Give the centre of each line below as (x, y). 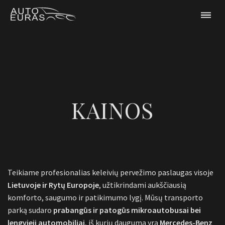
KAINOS (113, 110)
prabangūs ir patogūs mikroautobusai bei (127, 210)
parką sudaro (30, 210)
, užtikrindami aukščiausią (143, 185)
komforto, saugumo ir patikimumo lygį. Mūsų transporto (105, 198)
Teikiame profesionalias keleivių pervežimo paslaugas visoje (110, 173)
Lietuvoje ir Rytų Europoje (53, 185)
